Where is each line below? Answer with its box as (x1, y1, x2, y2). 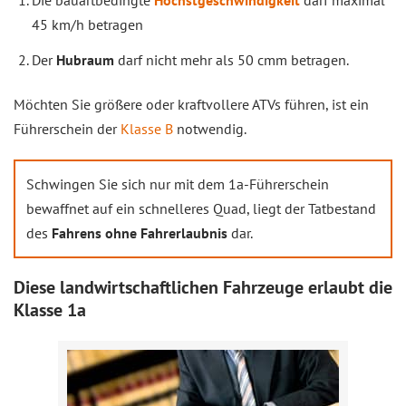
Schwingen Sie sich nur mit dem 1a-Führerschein (26, 175, 329, 193)
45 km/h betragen (32, 15, 143, 34)
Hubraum (56, 51, 118, 69)
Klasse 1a (14, 298, 86, 322)
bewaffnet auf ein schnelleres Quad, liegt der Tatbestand (26, 199, 376, 217)
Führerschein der (14, 120, 121, 138)
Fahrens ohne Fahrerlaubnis (52, 224, 227, 242)
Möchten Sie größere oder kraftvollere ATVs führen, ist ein (14, 95, 369, 113)
